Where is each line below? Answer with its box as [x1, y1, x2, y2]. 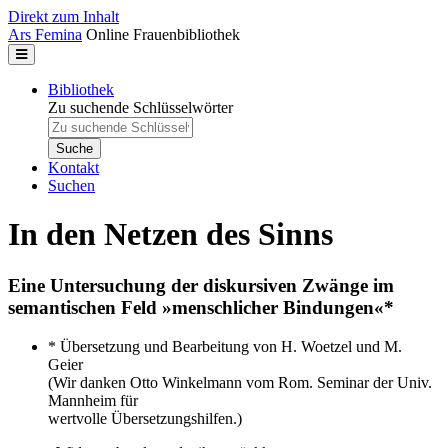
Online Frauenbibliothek [86, 26, 240, 43]
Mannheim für [48, 391, 138, 409]
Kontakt [48, 159, 99, 176]
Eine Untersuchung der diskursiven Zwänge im [8, 274, 394, 296]
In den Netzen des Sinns [8, 216, 333, 253]
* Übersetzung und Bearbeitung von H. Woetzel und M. [48, 337, 402, 355]
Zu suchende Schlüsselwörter [48, 99, 233, 116]
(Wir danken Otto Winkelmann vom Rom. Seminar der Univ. [48, 373, 432, 391]
